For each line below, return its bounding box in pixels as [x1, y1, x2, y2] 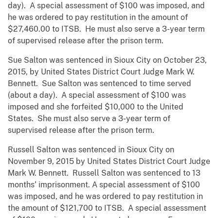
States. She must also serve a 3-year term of [8, 114, 170, 124]
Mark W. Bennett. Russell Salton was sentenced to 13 [8, 168, 200, 178]
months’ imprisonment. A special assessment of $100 [8, 180, 200, 190]
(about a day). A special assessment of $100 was [8, 91, 186, 100]
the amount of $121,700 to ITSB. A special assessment [8, 203, 206, 213]
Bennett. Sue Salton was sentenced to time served [8, 79, 191, 89]
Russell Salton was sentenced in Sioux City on [8, 145, 174, 155]
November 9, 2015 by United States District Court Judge [8, 157, 210, 166]
